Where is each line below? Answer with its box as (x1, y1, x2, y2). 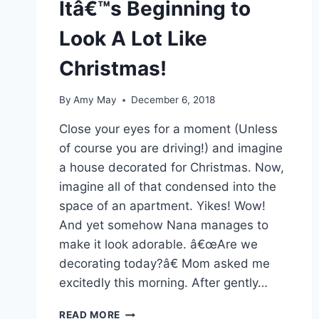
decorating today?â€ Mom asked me (59, 256, 270, 271)
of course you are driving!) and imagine (59, 141, 283, 156)
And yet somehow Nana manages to (59, 218, 268, 233)
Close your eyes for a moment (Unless (59, 122, 278, 137)
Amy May (73, 94, 117, 106)
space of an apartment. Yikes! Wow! (59, 199, 266, 214)
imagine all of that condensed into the (59, 179, 276, 194)
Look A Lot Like (59, 26, 207, 51)
